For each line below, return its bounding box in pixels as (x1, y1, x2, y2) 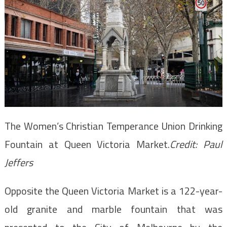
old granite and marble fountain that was (4, 201, 223, 217)
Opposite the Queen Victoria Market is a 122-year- (4, 183, 223, 199)
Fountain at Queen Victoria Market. (4, 136, 170, 153)
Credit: (170, 136, 204, 153)
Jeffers (4, 155, 33, 171)
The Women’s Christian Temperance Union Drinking (4, 118, 223, 134)
